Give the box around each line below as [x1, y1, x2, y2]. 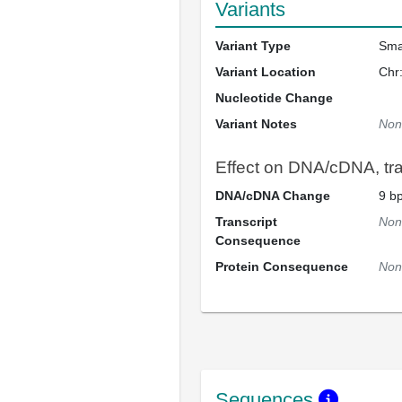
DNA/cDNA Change [215, 188, 330, 203]
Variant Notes [215, 117, 297, 131]
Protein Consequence [215, 259, 348, 274]
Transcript [215, 214, 277, 229]
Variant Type [215, 39, 291, 53]
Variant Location [215, 65, 316, 79]
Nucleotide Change [215, 91, 333, 105]
